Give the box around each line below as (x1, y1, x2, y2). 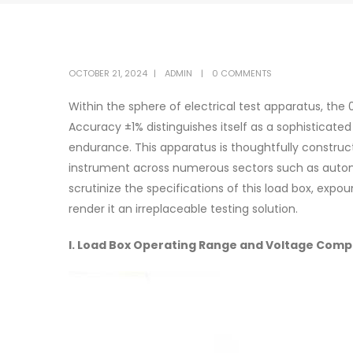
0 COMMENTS (212, 67, 272, 80)
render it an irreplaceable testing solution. (69, 201, 298, 217)
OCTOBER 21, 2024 (69, 67, 147, 80)
